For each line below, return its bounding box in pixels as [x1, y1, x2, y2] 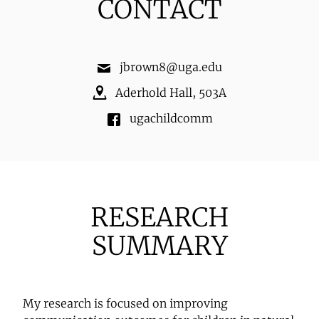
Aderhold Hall [115, 85, 192, 100]
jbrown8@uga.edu [120, 60, 222, 74]
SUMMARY [91, 230, 228, 262]
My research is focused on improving [23, 296, 228, 310]
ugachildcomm [129, 111, 213, 125]
